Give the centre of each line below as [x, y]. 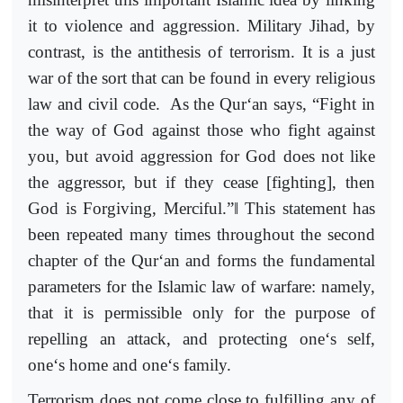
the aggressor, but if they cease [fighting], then [201, 183]
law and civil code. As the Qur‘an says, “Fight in [201, 104]
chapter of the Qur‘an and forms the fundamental [201, 261]
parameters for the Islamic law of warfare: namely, [201, 287]
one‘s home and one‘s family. [130, 365]
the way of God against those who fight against [201, 130]
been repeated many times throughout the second [201, 235]
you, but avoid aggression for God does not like [201, 157]
